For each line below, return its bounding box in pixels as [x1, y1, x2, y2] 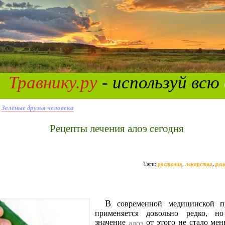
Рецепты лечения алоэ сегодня [56, 123, 184, 135]
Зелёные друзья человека [2, 104, 74, 111]
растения [158, 161, 182, 167]
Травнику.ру [9, 73, 97, 92]
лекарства [185, 161, 212, 167]
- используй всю [97, 73, 224, 92]
